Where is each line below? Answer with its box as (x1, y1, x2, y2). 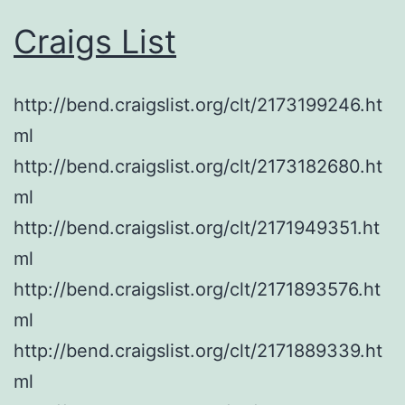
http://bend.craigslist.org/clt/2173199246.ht (14, 93, 382, 116)
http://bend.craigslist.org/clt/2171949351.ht (14, 216, 380, 239)
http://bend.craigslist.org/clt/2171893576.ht (14, 278, 381, 300)
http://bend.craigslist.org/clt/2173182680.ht (14, 155, 382, 177)
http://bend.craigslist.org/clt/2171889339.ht (14, 339, 382, 362)
